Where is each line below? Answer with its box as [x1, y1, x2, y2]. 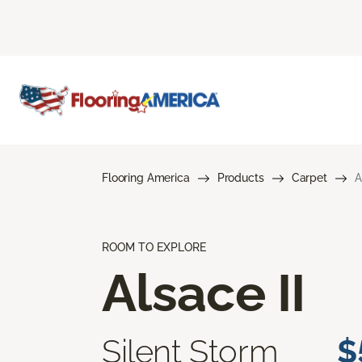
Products [217, 170, 264, 184]
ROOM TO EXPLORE [102, 240, 206, 254]
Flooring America [102, 170, 190, 184]
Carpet [291, 170, 327, 184]
